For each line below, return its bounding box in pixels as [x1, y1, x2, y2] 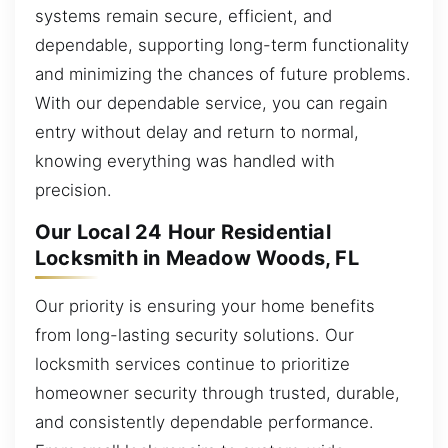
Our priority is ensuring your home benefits [35, 295, 375, 316]
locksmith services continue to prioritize [35, 353, 350, 374]
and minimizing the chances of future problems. [35, 63, 411, 84]
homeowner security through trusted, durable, [35, 382, 400, 403]
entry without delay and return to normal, [35, 121, 359, 142]
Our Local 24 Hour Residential [35, 220, 331, 245]
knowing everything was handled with [35, 150, 335, 171]
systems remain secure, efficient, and [35, 5, 332, 26]
